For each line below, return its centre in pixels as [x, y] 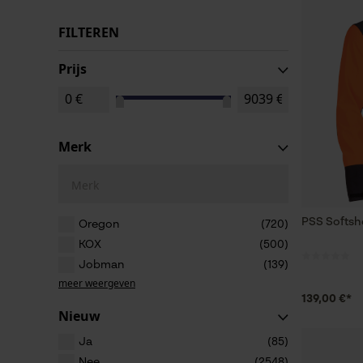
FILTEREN [89, 32]
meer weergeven [97, 283]
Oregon [99, 224]
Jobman [101, 265]
